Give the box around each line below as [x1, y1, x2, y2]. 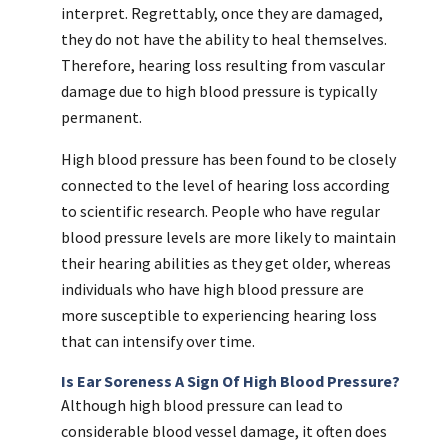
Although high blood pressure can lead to [60, 395, 343, 416]
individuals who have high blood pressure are [60, 279, 364, 300]
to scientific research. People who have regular [60, 201, 380, 222]
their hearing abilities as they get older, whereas [60, 253, 391, 274]
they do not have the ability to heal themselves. [60, 29, 387, 50]
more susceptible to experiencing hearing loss [60, 305, 377, 326]
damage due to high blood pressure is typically [60, 81, 377, 102]
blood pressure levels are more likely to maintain [60, 227, 396, 248]
